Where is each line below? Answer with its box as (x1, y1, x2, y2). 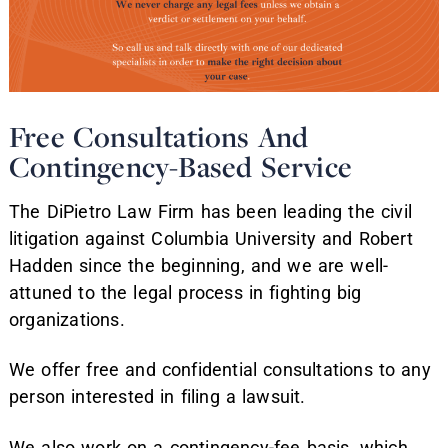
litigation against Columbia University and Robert (9, 227, 413, 249)
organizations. (9, 308, 125, 330)
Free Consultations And (9, 116, 309, 156)
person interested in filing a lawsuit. (9, 386, 306, 408)
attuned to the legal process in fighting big (9, 281, 362, 303)
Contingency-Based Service (9, 146, 353, 186)
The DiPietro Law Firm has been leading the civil (9, 200, 413, 222)
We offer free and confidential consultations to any (9, 359, 431, 381)
